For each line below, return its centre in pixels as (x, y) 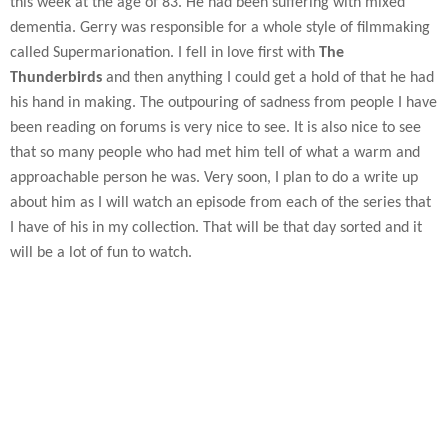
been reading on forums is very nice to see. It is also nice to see (215, 127)
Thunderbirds (56, 77)
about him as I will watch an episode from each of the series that (220, 202)
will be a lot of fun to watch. (101, 252)
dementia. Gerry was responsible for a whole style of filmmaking (220, 27)
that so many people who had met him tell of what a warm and (215, 152)
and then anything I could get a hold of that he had (268, 77)
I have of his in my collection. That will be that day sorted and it (216, 227)
